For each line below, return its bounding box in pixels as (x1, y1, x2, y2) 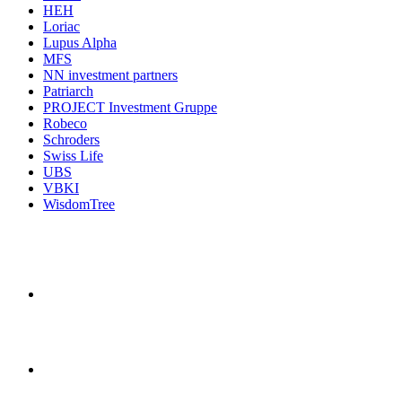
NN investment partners (43, 67, 178, 83)
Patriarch (43, 83, 93, 100)
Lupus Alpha (43, 35, 117, 51)
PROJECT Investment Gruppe (43, 100, 217, 116)
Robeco (43, 116, 87, 132)
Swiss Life (43, 148, 103, 164)
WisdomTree (43, 197, 115, 213)
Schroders (43, 132, 100, 148)
